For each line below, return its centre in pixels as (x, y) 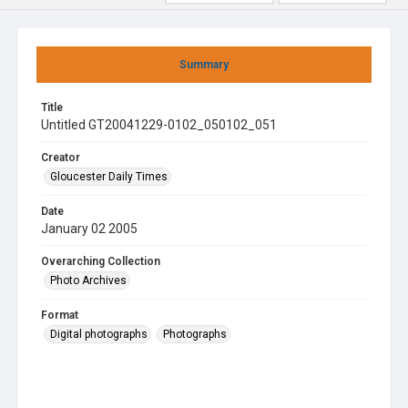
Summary (204, 65)
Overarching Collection (101, 261)
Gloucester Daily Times (109, 177)
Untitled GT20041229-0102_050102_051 (159, 125)
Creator (61, 158)
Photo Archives (88, 280)
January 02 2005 (89, 229)
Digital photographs (99, 334)
